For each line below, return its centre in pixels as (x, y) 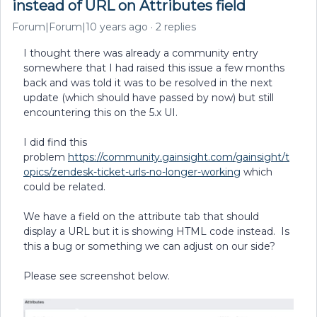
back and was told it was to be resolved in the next (148, 83)
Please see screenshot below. (97, 276)
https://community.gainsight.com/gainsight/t (179, 157)
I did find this (55, 142)
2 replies (176, 27)
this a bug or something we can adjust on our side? (149, 246)
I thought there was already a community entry (141, 53)
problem (46, 157)
